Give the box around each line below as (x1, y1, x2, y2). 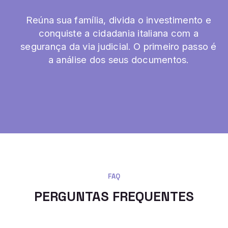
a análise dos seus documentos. (48, 53, 189, 66)
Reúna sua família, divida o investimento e (25, 14, 211, 26)
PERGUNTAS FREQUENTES (34, 187, 194, 205)
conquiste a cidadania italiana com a (38, 27, 199, 39)
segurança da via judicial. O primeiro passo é (20, 40, 217, 52)
